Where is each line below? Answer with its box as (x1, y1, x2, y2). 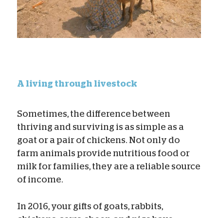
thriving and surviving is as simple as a (17, 122, 184, 131)
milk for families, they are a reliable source (17, 162, 200, 171)
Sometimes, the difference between (17, 109, 170, 118)
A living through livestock (17, 79, 137, 88)
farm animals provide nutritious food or (17, 148, 190, 158)
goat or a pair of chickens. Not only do (17, 135, 180, 145)
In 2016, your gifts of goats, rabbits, (17, 201, 163, 211)
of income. (17, 175, 63, 184)
